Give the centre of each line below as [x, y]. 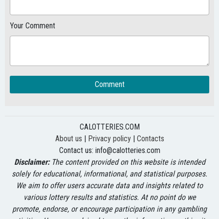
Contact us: [77, 150]
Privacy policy [109, 139]
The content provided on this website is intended [127, 162]
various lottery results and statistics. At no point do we [109, 197]
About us [68, 139]
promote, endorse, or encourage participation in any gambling [109, 209]
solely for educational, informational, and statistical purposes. [109, 174]
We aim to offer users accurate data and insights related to [109, 186]
